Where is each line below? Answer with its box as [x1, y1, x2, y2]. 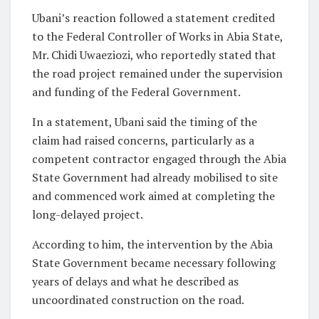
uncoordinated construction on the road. [32, 291, 244, 308]
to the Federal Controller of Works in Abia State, [32, 28, 283, 44]
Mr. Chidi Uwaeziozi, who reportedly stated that [32, 46, 276, 63]
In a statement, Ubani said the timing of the [32, 113, 257, 130]
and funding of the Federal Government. [32, 83, 241, 100]
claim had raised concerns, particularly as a [32, 132, 254, 148]
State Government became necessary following [32, 254, 276, 271]
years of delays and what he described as [32, 273, 239, 289]
